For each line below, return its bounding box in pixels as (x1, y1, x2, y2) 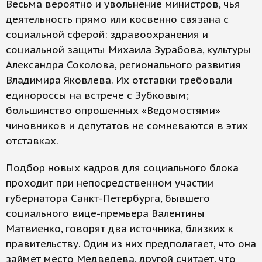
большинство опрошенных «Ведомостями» (6, 104, 220, 117)
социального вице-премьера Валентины (6, 207, 205, 220)
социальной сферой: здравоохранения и (6, 28, 208, 41)
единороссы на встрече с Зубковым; (6, 89, 189, 102)
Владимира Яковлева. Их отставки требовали (6, 74, 232, 87)
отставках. (6, 135, 58, 147)
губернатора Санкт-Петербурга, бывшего (6, 192, 210, 205)
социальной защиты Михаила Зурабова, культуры (6, 43, 251, 56)
